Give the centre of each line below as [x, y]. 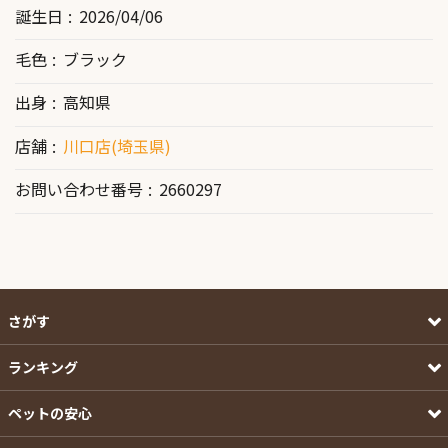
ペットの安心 [49, 412]
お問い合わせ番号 [79, 188]
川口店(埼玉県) [116, 145]
